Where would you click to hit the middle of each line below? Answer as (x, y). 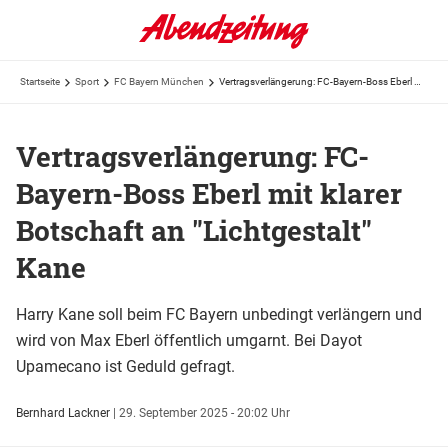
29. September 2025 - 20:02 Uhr (204, 412)
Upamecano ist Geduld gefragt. (125, 366)
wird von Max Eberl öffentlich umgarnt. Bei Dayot (189, 340)
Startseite (40, 81)
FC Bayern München (159, 81)
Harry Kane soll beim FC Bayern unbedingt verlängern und (219, 314)
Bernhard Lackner (64, 412)
